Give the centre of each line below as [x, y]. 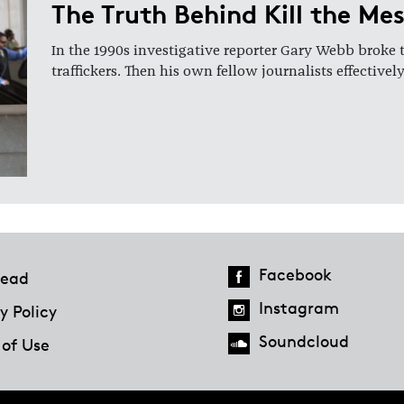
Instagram [298, 307]
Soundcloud [303, 340]
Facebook [295, 274]
